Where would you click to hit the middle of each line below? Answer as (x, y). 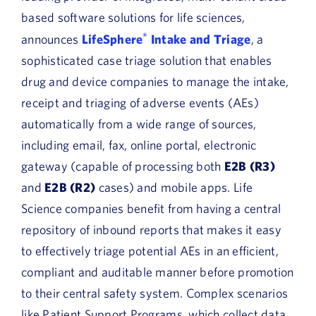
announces (51, 39)
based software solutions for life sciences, (133, 17)
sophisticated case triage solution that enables (147, 60)
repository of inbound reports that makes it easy (151, 229)
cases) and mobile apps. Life (174, 187)
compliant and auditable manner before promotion (158, 272)
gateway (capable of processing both (123, 166)
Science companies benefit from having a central (151, 208)
